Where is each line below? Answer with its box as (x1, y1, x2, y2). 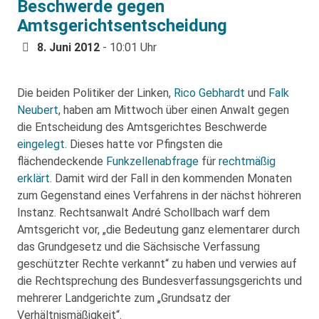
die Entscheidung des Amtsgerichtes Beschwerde (17, 120, 267, 135)
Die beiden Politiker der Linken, (17, 86, 174, 100)
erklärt (17, 172, 50, 186)
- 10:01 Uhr (100, 41, 157, 55)
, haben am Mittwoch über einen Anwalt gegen (58, 103, 289, 117)
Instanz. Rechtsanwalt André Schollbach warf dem (17, 206, 270, 220)
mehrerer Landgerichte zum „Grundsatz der (17, 291, 231, 305)
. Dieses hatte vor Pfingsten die (65, 137, 223, 152)
